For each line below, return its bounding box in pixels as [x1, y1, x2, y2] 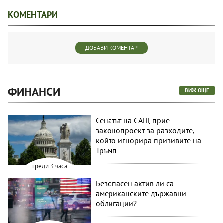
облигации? [96, 198, 137, 208]
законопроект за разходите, [96, 125, 195, 136]
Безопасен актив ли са [96, 178, 174, 188]
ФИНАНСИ [8, 84, 60, 99]
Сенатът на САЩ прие [96, 115, 170, 126]
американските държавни [96, 188, 187, 198]
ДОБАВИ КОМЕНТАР [85, 44, 138, 52]
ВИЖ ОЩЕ [185, 87, 209, 94]
